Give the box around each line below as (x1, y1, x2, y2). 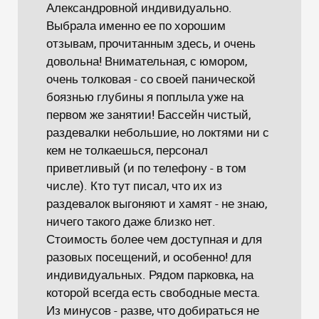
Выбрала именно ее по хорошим (46, 17, 226, 33)
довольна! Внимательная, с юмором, (46, 53, 247, 69)
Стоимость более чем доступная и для (46, 231, 262, 247)
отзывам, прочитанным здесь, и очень (46, 35, 256, 51)
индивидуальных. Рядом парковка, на (46, 266, 253, 283)
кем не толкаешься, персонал (46, 142, 208, 158)
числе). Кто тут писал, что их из (46, 177, 222, 194)
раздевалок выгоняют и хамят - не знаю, (46, 195, 267, 211)
